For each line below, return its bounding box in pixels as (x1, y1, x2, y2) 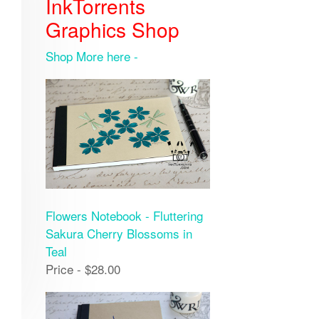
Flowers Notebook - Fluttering (45, 206, 203, 225)
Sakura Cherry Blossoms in (45, 224, 192, 243)
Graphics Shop (45, 15, 179, 44)
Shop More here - (45, 47, 138, 66)
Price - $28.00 (45, 260, 120, 278)
